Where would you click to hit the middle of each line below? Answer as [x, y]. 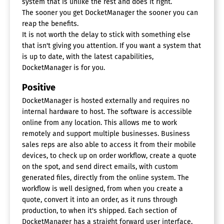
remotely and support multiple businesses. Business [106, 133]
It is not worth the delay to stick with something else [106, 34]
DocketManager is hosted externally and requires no [106, 100]
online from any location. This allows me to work [99, 122]
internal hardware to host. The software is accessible [107, 111]
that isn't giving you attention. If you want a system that [111, 45]
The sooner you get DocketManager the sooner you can [110, 12]
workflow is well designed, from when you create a [102, 188]
